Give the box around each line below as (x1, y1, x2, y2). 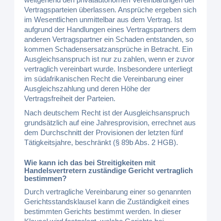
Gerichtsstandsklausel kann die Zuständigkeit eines (24, 197, 190, 206)
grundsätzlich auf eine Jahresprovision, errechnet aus (24, 118, 196, 127)
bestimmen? (24, 174, 67, 183)
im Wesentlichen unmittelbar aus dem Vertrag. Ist (24, 15, 183, 24)
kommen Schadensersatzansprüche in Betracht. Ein (24, 45, 193, 53)
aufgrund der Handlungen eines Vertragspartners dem (24, 25, 197, 34)
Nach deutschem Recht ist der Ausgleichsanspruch (24, 109, 190, 117)
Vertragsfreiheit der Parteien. (24, 94, 116, 103)
